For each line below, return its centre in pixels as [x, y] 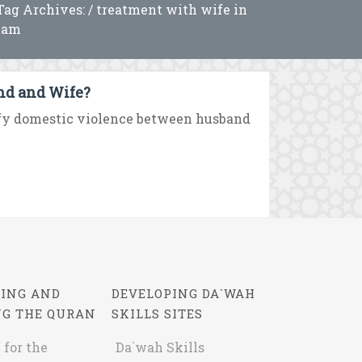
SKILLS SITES [157, 314]
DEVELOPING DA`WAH [183, 293]
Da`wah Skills [160, 347]
